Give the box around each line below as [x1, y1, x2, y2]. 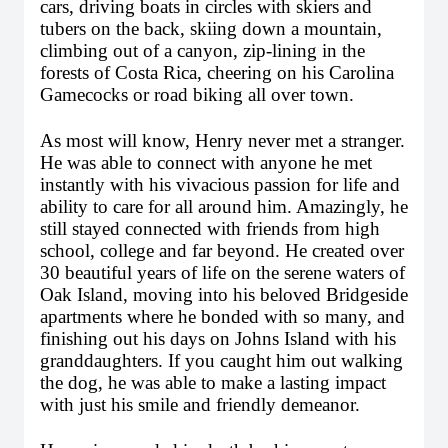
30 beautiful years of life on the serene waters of [40, 262, 405, 283]
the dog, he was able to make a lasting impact [40, 372, 386, 393]
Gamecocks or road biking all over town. [40, 84, 354, 105]
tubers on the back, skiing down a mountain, [40, 18, 382, 39]
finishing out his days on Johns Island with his [40, 328, 396, 349]
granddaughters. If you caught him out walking [40, 350, 403, 371]
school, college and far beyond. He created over [40, 240, 404, 261]
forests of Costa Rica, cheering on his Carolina [40, 62, 394, 83]
